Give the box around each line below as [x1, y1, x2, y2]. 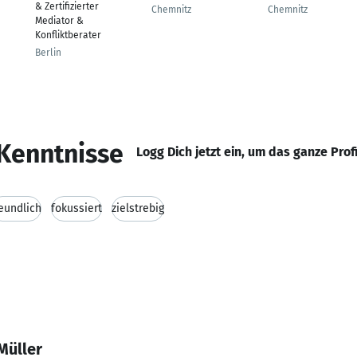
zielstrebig [112, 202, 164, 215]
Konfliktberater [35, 29, 101, 41]
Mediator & [35, 15, 84, 26]
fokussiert [51, 202, 102, 215]
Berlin [35, 47, 61, 58]
